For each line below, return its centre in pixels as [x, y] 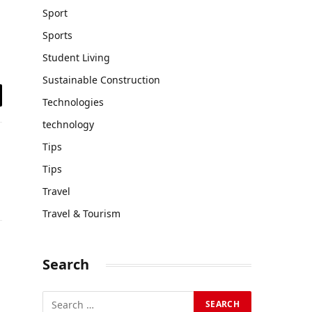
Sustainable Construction [101, 80]
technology [68, 124]
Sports [57, 35]
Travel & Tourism [81, 213]
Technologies [73, 102]
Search [66, 264]
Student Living [76, 57]
